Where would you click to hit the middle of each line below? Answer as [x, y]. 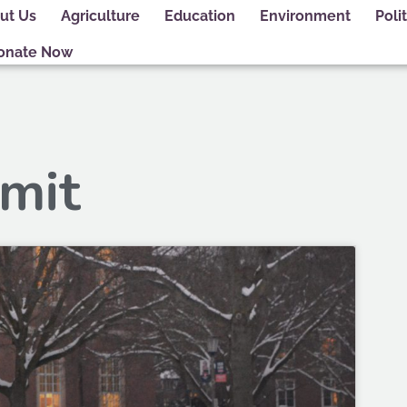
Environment [305, 15]
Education [199, 15]
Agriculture [100, 15]
